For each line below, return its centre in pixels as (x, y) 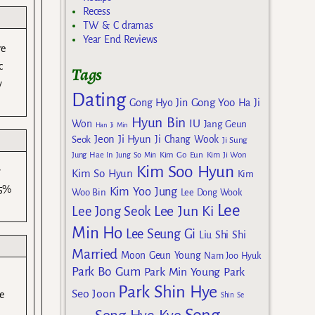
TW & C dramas (118, 26)
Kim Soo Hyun (185, 172)
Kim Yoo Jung (143, 191)
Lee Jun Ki (184, 211)
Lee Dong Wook (211, 192)
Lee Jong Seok (111, 211)
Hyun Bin (159, 122)
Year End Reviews (121, 40)
